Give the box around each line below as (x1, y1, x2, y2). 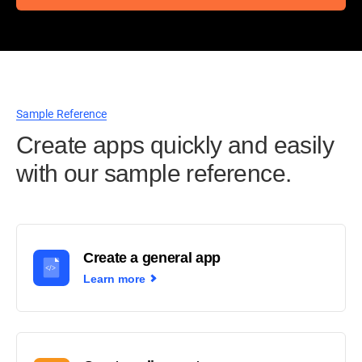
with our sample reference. (16, 160, 292, 187)
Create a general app (83, 250, 221, 266)
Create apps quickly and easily (16, 132, 334, 158)
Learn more (83, 272, 145, 285)
